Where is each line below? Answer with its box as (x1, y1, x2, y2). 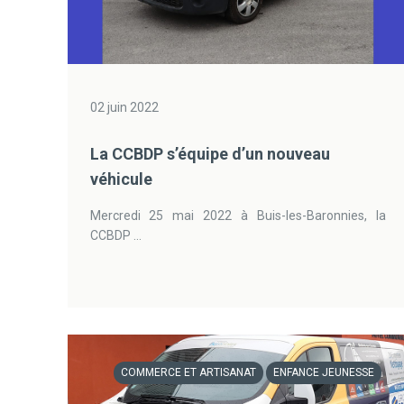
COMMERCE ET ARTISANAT (120, 366, 256, 379)
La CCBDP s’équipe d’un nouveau (89, 144, 330, 163)
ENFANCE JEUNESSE (272, 366, 374, 379)
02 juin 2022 (89, 100, 159, 115)
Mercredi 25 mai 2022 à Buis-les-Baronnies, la (89, 208, 386, 223)
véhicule (89, 170, 152, 188)
